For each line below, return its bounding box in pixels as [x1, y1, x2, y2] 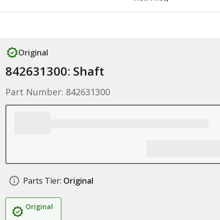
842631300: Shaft [5, 63, 104, 79]
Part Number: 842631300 [5, 86, 110, 98]
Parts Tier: [23, 175, 61, 186]
